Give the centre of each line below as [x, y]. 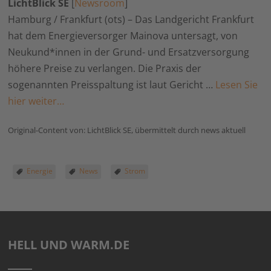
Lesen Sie [237, 85]
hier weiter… [36, 101]
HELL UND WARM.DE [69, 245]
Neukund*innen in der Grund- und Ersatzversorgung [129, 52]
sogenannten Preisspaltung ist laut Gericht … [112, 85]
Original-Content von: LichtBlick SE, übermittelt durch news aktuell [127, 130]
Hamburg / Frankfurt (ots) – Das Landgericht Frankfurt [131, 19]
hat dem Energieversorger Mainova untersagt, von [123, 36]
